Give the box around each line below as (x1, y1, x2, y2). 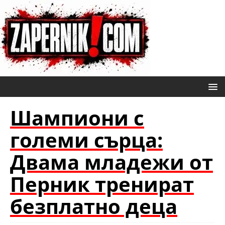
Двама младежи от (10, 148, 213, 176)
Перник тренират (10, 170, 194, 198)
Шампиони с (10, 104, 144, 132)
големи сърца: (10, 126, 163, 154)
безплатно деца (10, 192, 177, 220)
